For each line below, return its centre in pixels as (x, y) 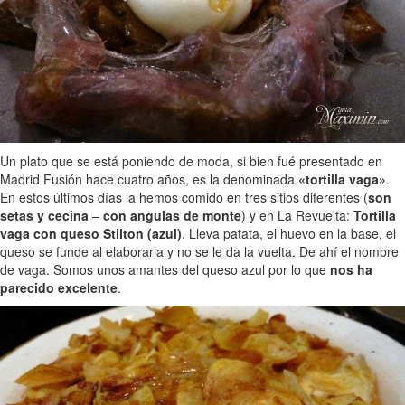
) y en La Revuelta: (297, 215)
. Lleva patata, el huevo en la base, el (289, 233)
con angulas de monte (172, 215)
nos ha (351, 269)
